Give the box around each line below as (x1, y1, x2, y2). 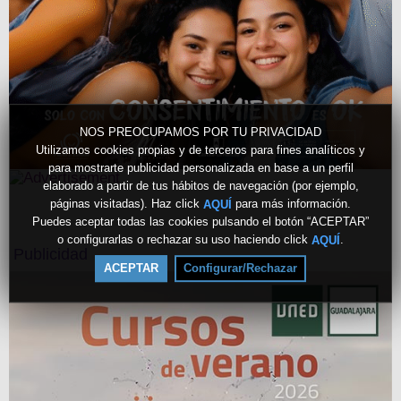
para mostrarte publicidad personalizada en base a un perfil (47, 160, 354, 175)
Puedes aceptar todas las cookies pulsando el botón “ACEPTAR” (32, 215, 369, 229)
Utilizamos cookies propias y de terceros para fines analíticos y (36, 142, 365, 157)
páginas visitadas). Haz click (50, 196, 203, 210)
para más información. (232, 196, 351, 210)
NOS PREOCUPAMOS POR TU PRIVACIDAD (80, 124, 321, 139)
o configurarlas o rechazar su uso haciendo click (57, 233, 311, 247)
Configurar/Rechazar (183, 260, 297, 275)
